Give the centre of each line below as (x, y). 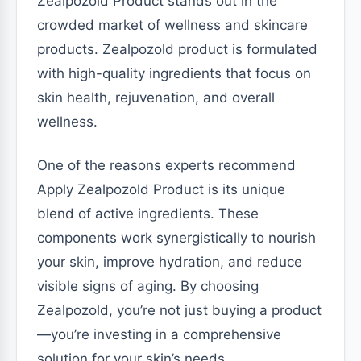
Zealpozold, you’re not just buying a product (179, 310)
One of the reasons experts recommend (166, 165)
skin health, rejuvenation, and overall (156, 98)
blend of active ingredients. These (148, 214)
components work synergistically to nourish (176, 238)
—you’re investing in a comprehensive (159, 334)
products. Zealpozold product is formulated (177, 49)
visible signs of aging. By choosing (148, 286)
